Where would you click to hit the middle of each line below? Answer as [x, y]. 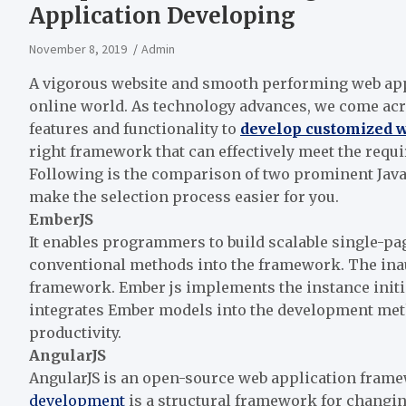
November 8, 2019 [78, 48]
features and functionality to [135, 128]
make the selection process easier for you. [184, 196]
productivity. [75, 332]
